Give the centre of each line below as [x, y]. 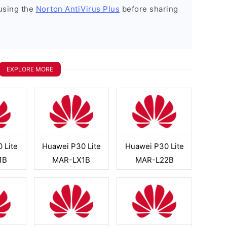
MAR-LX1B [71, 160]
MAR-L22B [154, 160]
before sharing [149, 9]
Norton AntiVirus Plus [78, 9]
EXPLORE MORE [30, 69]
